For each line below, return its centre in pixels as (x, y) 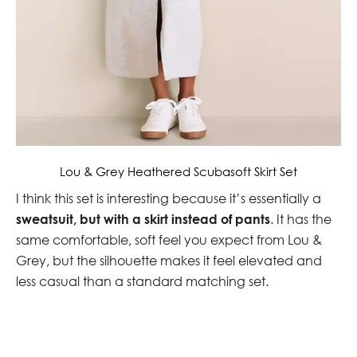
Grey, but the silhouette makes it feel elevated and (169, 260)
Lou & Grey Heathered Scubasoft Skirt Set (178, 171)
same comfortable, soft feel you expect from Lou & (169, 239)
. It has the (301, 219)
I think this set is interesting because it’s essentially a (169, 198)
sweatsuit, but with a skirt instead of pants (143, 218)
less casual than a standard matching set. (142, 281)
